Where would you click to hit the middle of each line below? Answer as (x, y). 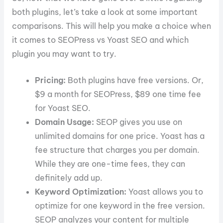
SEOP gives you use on (138, 122)
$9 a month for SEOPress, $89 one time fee (118, 94)
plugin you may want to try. (64, 54)
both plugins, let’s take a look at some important (105, 12)
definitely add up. (69, 177)
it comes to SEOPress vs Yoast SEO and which (100, 40)
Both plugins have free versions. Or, (135, 80)
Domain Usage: (65, 122)
